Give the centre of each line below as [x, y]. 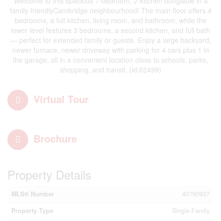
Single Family [191, 211]
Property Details [49, 174]
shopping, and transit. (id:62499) [110, 70]
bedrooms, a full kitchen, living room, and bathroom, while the [110, 20]
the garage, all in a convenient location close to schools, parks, [110, 60]
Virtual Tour [61, 99]
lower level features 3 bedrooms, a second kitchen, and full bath [110, 30]
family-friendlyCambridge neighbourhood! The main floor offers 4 [110, 10]
